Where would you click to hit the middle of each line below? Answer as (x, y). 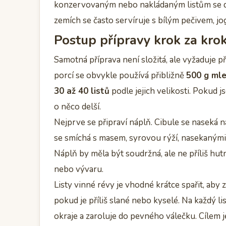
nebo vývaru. (79, 169)
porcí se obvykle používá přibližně (120, 75)
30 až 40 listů (82, 91)
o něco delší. (77, 106)
